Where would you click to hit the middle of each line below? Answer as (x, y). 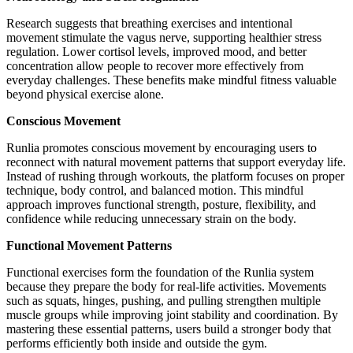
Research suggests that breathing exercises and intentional (149, 24)
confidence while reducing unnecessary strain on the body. (151, 219)
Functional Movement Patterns (89, 246)
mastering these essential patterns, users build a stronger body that (169, 329)
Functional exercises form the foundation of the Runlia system (160, 273)
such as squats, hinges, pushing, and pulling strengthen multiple (163, 301)
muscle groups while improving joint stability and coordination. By (172, 315)
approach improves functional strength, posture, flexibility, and (161, 205)
